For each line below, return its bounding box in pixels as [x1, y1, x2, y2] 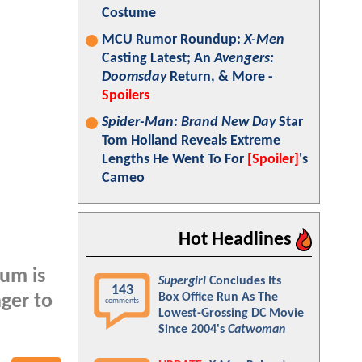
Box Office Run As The [158, 291, 278, 304]
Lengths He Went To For [102, 152, 247, 167]
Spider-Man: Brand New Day [102, 115, 276, 130]
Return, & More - [166, 69, 273, 85]
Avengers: [214, 51, 274, 66]
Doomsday [102, 69, 166, 85]
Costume [102, 6, 156, 21]
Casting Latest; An [102, 51, 214, 66]
